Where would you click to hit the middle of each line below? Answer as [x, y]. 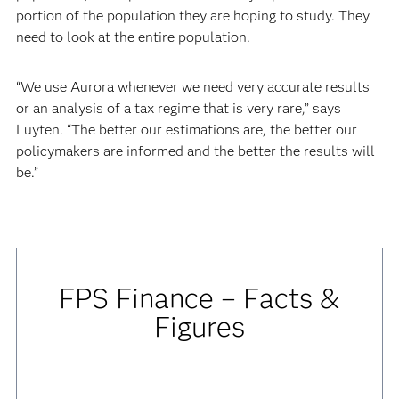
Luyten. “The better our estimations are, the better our [186, 130]
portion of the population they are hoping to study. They [192, 16]
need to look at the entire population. [133, 37]
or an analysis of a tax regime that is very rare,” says [178, 108]
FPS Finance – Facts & [199, 298]
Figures [199, 326]
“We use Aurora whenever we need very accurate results [192, 87]
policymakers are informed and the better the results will [195, 151]
